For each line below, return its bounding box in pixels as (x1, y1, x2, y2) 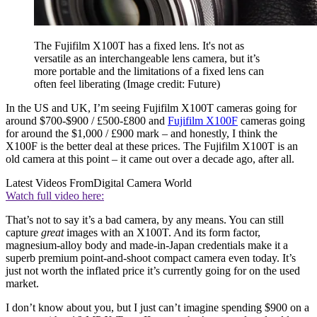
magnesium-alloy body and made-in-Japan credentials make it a (6, 238, 288, 251)
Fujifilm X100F (168, 114, 238, 127)
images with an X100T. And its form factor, (64, 226, 260, 238)
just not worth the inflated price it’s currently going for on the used (6, 264, 300, 277)
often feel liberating (34, 77, 123, 90)
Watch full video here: (6, 189, 104, 202)
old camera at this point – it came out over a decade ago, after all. (6, 152, 294, 165)
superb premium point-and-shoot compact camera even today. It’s (6, 251, 296, 264)
